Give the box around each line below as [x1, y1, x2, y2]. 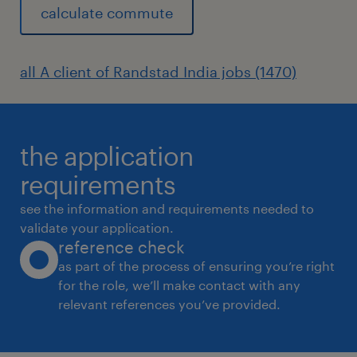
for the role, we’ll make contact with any [58, 277, 300, 292]
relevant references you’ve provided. [58, 296, 280, 312]
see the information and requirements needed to [20, 201, 314, 216]
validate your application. [20, 220, 174, 235]
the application [20, 141, 194, 171]
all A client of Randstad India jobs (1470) [20, 63, 296, 80]
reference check [58, 237, 185, 257]
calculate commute [41, 4, 173, 22]
